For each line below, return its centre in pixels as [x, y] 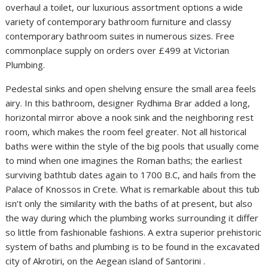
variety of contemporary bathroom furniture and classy [119, 22]
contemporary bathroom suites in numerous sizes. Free [120, 36]
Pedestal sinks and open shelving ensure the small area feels [131, 89]
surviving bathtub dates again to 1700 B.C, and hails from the [131, 175]
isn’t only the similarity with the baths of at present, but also [129, 204]
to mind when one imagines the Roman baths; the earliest [124, 161]
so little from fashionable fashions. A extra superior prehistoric [134, 232]
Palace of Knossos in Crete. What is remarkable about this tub [133, 189]
